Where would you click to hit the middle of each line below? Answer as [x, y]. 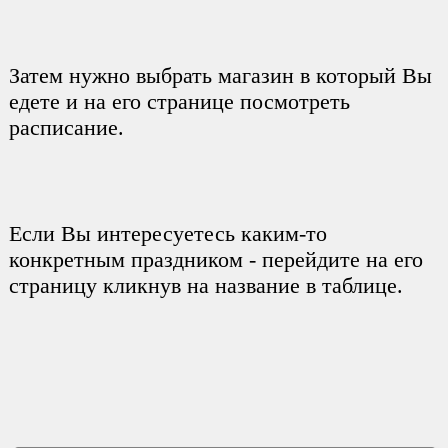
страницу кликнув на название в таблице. [205, 285]
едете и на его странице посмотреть [179, 101]
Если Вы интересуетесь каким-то [167, 233]
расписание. [66, 127]
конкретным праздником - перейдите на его [215, 259]
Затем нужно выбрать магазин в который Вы [220, 75]
